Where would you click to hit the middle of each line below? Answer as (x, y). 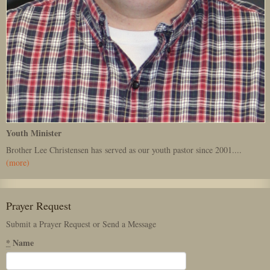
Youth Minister (34, 133)
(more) (18, 163)
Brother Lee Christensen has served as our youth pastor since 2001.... (124, 150)
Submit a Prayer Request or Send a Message (81, 224)
